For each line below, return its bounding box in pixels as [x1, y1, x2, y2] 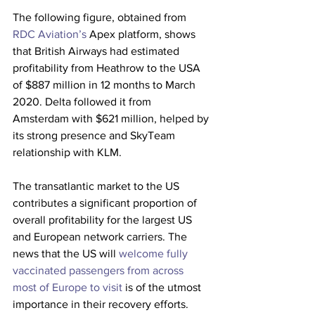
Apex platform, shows [86, 28, 198, 40]
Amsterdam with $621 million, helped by [13, 112, 212, 124]
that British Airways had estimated [13, 45, 182, 57]
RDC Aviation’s [13, 28, 86, 40]
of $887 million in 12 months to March [13, 79, 198, 91]
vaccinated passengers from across [13, 264, 186, 276]
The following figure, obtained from [13, 11, 189, 23]
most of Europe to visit [13, 281, 122, 293]
